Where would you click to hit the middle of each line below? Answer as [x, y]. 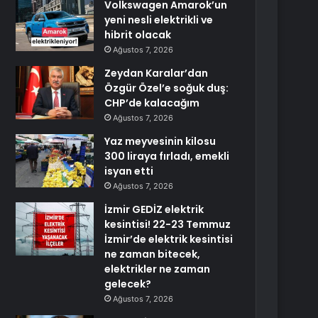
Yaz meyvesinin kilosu [160, 141]
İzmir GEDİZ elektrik [154, 209]
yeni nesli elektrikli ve [159, 20]
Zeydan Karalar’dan [157, 73]
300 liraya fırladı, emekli [167, 156]
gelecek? [128, 284]
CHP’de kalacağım [152, 103]
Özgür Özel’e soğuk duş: [167, 88]
